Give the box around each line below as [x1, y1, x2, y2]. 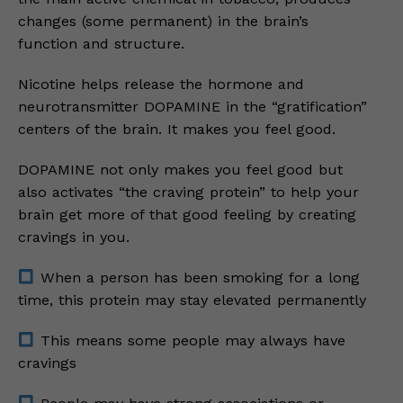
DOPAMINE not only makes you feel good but [18, 161, 343, 178]
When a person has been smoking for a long [34, 269, 360, 286]
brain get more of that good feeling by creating [18, 206, 356, 223]
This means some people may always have [34, 332, 345, 349]
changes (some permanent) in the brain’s [18, 13, 309, 30]
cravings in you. [18, 228, 130, 246]
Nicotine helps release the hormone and [18, 76, 304, 93]
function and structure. [18, 35, 184, 52]
